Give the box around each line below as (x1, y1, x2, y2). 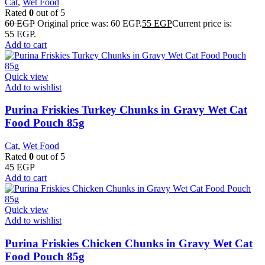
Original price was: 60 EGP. (37, 18, 142, 28)
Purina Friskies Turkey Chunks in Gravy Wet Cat (5, 104, 247, 117)
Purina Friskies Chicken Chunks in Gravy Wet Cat (5, 237, 253, 250)
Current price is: (172, 18, 232, 28)
